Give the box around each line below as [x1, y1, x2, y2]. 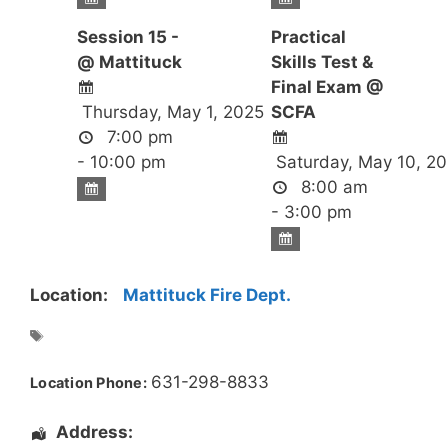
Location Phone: [30, 373, 147, 391]
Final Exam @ [270, 77, 384, 98]
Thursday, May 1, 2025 [76, 102, 264, 123]
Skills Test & [270, 52, 373, 73]
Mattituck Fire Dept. [123, 285, 291, 306]
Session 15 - [76, 27, 179, 48]
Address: [55, 422, 133, 443]
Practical [270, 27, 346, 48]
